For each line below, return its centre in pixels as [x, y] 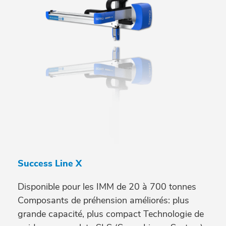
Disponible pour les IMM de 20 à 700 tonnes [107, 187]
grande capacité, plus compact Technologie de [111, 214]
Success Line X [50, 164]
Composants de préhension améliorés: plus [103, 201]
